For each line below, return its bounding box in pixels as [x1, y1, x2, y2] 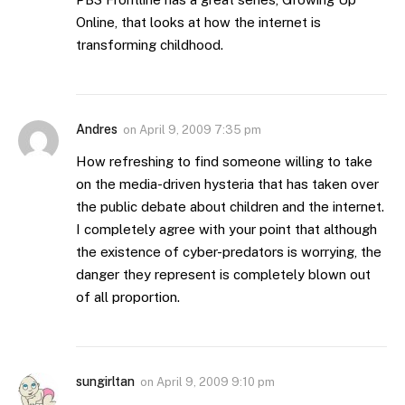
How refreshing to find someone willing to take [76, 154, 372, 170]
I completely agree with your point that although [76, 221, 377, 238]
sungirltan [76, 374, 135, 390]
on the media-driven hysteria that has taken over [76, 176, 379, 193]
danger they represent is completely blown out [76, 267, 371, 283]
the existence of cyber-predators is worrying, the [76, 244, 381, 260]
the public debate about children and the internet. [76, 199, 384, 215]
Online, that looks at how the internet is [76, 14, 321, 31]
